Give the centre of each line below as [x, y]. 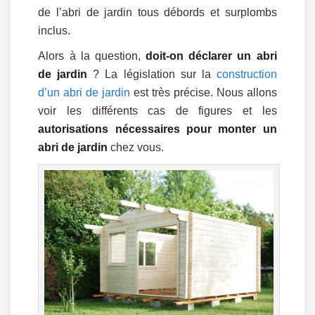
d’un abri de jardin [84, 92]
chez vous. [136, 147]
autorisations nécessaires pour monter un [157, 129]
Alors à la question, [92, 56]
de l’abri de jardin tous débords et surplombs [157, 12]
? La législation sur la [152, 74]
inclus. [54, 31]
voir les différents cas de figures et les [157, 111]
